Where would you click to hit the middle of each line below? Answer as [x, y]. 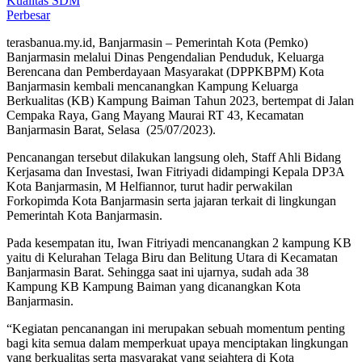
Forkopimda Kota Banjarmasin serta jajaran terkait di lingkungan [171, 200]
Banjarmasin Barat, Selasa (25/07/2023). [111, 129]
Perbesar [28, 15]
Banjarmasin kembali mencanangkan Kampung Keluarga [152, 86]
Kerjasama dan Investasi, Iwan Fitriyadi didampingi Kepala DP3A [175, 171]
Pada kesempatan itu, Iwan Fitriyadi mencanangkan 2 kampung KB [179, 242]
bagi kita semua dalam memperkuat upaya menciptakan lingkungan [177, 343]
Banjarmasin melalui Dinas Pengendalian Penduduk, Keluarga [165, 57]
